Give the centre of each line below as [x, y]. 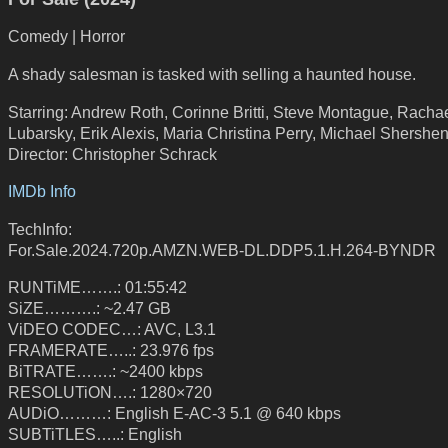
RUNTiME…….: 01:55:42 [97, 287]
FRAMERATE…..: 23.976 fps [111, 350]
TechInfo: [40, 228]
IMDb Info [42, 191]
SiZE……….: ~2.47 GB [89, 308]
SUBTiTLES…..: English [95, 434]
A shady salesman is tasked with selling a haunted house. [212, 73]
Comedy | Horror [66, 36]
